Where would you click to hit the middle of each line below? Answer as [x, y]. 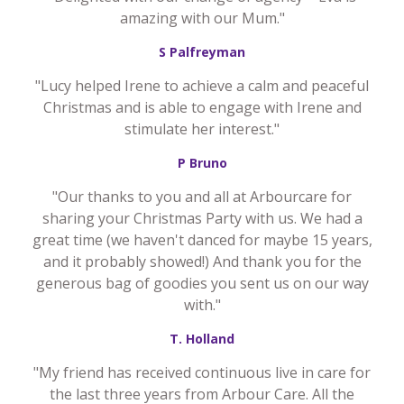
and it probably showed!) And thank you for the [202, 261]
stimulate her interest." [202, 129]
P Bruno [202, 162]
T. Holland [202, 338]
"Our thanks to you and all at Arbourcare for [202, 196]
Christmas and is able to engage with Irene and [202, 107]
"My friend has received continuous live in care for [202, 372]
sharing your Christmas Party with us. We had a [202, 218]
